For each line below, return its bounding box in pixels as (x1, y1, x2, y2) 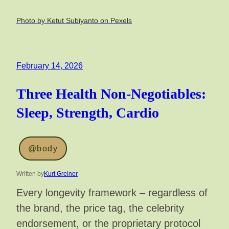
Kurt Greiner (44, 170, 78, 178)
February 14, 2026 (16, 61, 83, 70)
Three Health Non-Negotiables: (16, 86, 206, 102)
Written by (16, 170, 44, 178)
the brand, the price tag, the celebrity (16, 202, 184, 214)
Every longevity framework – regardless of (16, 187, 208, 199)
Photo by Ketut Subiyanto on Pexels (16, 16, 132, 25)
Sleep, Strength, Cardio (16, 105, 159, 121)
